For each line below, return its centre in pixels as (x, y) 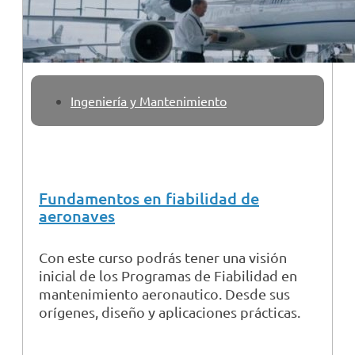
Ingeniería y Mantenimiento (149, 101)
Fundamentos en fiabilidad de (149, 198)
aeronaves (77, 216)
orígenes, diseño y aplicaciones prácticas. (170, 312)
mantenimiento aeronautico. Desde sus (164, 294)
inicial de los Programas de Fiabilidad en (168, 276)
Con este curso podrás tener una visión (163, 258)
